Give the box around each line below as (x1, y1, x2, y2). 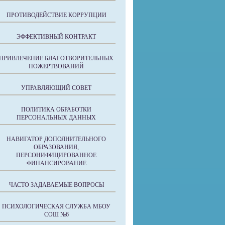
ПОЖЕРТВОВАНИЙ (29, 63, 84, 70)
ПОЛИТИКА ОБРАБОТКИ (21, 106, 91, 113)
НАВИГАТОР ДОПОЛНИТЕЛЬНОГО (7, 136, 106, 143)
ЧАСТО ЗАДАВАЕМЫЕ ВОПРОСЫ (9, 181, 104, 188)
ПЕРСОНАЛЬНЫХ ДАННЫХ (17, 114, 96, 121)
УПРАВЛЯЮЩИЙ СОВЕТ (21, 84, 91, 91)
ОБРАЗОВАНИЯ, (34, 144, 79, 151)
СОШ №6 (44, 211, 69, 218)
